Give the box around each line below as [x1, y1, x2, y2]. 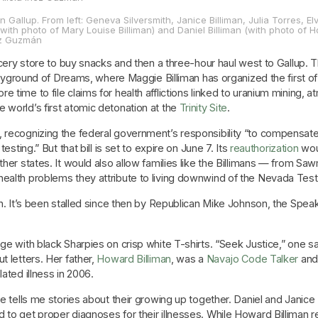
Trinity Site [179, 101, 228, 114]
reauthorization [229, 141, 299, 154]
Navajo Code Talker [206, 252, 299, 265]
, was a [170, 252, 207, 265]
